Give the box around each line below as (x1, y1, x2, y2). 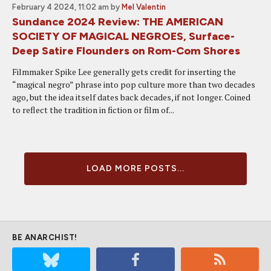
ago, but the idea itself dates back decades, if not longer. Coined (12, 91, 250, 103)
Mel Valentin (122, 2, 166, 11)
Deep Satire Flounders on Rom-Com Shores (12, 44, 240, 57)
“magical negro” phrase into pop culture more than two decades (12, 79, 255, 90)
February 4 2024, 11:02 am (12, 2, 109, 11)
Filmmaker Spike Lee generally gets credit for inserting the (12, 66, 236, 77)
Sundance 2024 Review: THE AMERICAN (12, 15, 223, 28)
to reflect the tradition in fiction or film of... (12, 104, 174, 116)
